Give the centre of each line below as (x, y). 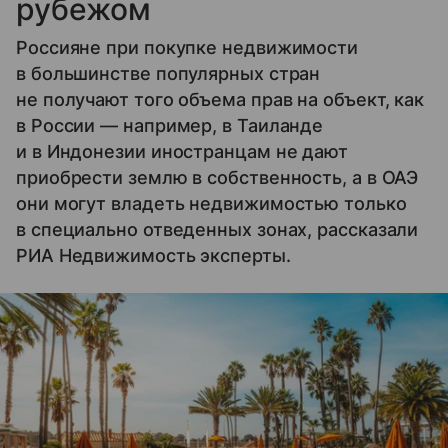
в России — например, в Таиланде (170, 125)
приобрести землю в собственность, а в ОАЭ (217, 177)
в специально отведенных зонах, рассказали (217, 229)
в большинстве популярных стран (168, 73)
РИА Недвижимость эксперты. (153, 255)
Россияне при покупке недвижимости (187, 47)
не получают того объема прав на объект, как (220, 99)
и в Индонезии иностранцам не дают (182, 151)
